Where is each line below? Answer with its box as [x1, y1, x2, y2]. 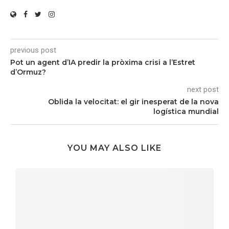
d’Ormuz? [10, 67, 46, 77]
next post [187, 85, 219, 94]
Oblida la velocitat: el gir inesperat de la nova [48, 97, 219, 106]
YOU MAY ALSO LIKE [67, 143, 162, 153]
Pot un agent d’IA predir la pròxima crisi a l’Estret [10, 58, 195, 67]
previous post [10, 45, 56, 55]
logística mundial [153, 107, 219, 116]
